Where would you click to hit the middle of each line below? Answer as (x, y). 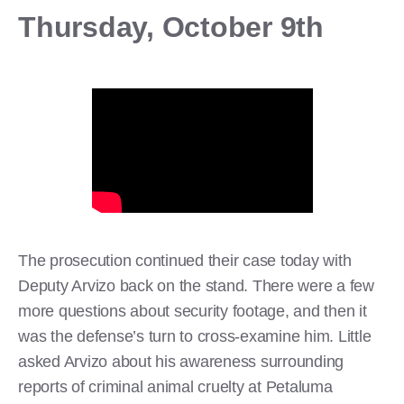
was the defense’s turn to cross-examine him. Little (195, 337)
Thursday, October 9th (171, 27)
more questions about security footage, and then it (193, 312)
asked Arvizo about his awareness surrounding (181, 362)
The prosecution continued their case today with (185, 261)
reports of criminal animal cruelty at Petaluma (175, 387)
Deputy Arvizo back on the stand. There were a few (196, 286)
